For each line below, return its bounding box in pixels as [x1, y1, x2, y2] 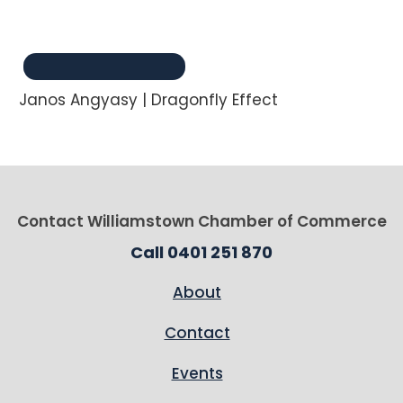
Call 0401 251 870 [130, 241, 273, 264]
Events [171, 363, 223, 384]
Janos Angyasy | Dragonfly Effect [19, 89, 279, 111]
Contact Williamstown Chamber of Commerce [16, 210, 387, 232]
